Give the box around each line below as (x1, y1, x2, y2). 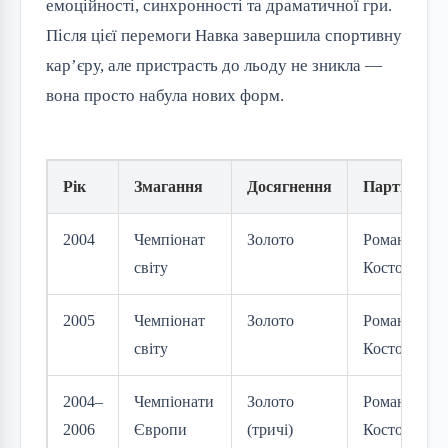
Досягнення (247, 178, 332, 196)
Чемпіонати (134, 393, 214, 411)
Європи (134, 421, 187, 439)
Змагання (134, 178, 203, 196)
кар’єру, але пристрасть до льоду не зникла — (46, 56, 382, 76)
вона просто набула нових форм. (46, 86, 284, 106)
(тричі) (247, 421, 293, 439)
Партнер (363, 178, 425, 196)
